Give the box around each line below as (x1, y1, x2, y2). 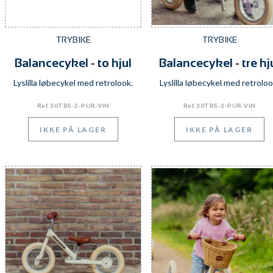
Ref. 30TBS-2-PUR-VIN (37, 102, 110, 109)
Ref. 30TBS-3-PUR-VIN (183, 102, 256, 109)
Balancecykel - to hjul (15, 56, 132, 69)
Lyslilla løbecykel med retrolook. (13, 77, 133, 88)
